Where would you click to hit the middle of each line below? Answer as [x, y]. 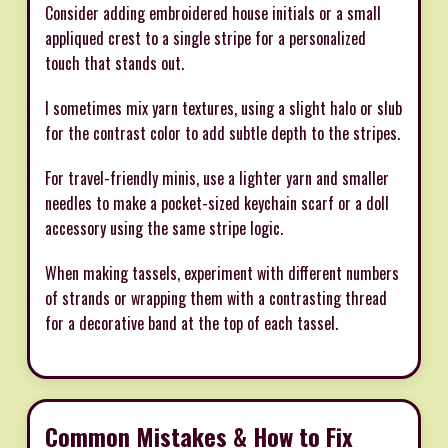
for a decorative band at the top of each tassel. [191, 322]
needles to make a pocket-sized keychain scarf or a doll [217, 202]
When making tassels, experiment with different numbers [222, 272]
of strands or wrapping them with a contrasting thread [216, 297]
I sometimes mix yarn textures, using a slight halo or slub [223, 107]
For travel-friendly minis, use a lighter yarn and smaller [217, 177]
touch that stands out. [114, 62]
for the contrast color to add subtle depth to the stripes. [222, 132]
